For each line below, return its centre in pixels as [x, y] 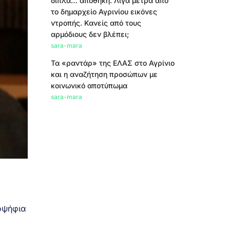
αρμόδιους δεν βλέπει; [90, 34]
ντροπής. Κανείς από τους [96, 23]
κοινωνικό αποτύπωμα [89, 85]
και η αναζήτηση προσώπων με [104, 74]
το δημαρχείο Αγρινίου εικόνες [104, 12]
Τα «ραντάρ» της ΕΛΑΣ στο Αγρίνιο [112, 63]
